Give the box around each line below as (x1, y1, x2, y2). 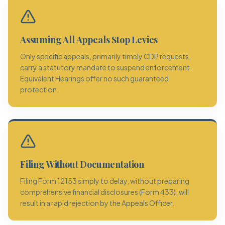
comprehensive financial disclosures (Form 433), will (20, 187, 189, 196)
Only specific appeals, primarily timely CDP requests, (20, 52, 191, 61)
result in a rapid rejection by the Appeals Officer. (20, 198, 174, 207)
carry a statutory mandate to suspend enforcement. (20, 63, 192, 72)
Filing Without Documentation (20, 158, 144, 170)
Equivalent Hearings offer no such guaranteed (20, 74, 169, 83)
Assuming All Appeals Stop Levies (20, 34, 158, 46)
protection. (20, 85, 59, 94)
